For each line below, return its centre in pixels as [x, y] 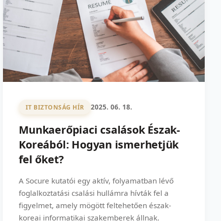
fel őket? [41, 159]
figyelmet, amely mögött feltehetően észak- [95, 205]
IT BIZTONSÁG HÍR [55, 107]
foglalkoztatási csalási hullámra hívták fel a [94, 193]
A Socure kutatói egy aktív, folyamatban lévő [96, 181]
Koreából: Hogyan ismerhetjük [99, 145]
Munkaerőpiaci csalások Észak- [100, 130]
